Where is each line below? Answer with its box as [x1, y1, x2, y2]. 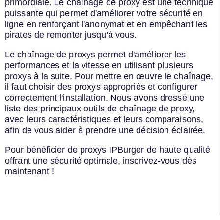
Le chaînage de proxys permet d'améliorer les [5, 49, 186, 59]
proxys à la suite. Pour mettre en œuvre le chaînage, [5, 71, 214, 81]
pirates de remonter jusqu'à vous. [5, 30, 137, 40]
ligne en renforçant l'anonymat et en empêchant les [5, 19, 208, 29]
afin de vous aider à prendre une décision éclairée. [5, 125, 206, 135]
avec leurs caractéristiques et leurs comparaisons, [5, 114, 204, 124]
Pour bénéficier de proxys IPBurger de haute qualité [5, 144, 211, 155]
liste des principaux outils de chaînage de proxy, [5, 103, 195, 113]
